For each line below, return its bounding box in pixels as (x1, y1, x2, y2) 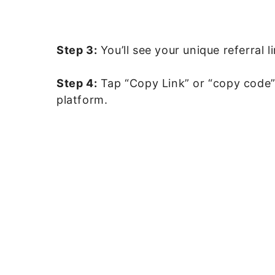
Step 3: (56, 43, 98, 56)
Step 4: (56, 76, 98, 90)
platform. (56, 93, 108, 106)
